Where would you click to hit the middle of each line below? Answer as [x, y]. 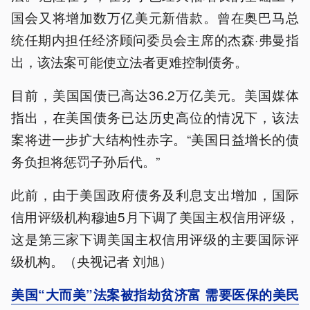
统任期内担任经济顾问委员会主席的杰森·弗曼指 [155, 39]
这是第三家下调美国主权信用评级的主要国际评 [155, 238]
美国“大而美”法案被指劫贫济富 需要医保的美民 [155, 294]
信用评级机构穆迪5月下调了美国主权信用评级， [155, 216]
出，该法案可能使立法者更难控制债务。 [129, 61]
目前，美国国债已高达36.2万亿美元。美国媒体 [155, 94]
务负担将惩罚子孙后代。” [85, 161]
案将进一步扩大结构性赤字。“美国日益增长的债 [155, 138]
